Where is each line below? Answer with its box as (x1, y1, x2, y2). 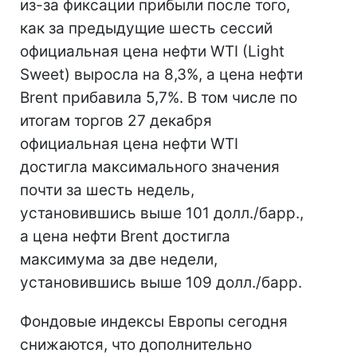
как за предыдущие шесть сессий (20, 19, 273, 37)
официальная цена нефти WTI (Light (20, 42, 284, 61)
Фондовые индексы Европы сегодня (20, 312, 288, 331)
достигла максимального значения (20, 158, 280, 176)
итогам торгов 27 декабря (20, 112, 212, 130)
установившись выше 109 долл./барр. (20, 273, 302, 292)
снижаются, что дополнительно (20, 335, 252, 354)
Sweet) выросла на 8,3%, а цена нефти (20, 65, 303, 84)
